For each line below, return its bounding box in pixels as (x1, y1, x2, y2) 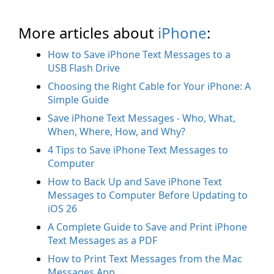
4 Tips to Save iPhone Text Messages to (48, 143, 228, 157)
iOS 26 (48, 202, 77, 216)
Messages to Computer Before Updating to (48, 188, 248, 202)
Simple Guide (48, 93, 109, 107)
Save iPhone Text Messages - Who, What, (48, 111, 235, 125)
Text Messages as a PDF (48, 234, 157, 248)
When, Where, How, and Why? (48, 125, 185, 139)
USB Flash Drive (48, 61, 120, 75)
